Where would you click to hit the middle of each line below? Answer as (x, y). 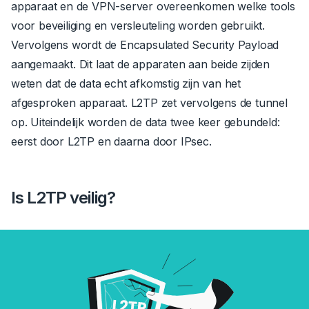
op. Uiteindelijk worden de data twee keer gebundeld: (146, 122)
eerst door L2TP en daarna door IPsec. (113, 141)
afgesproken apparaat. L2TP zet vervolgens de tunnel (149, 102)
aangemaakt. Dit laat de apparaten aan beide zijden (140, 64)
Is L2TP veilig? (63, 197)
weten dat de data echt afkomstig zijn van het (126, 83)
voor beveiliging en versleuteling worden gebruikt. (138, 25)
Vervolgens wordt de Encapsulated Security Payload (145, 44)
